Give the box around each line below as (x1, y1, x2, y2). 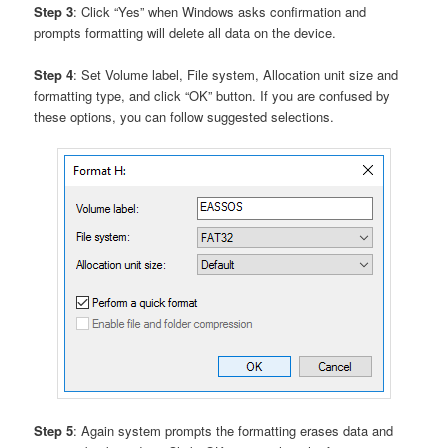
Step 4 (34, 64, 74, 84)
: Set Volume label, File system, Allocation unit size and (73, 64, 399, 84)
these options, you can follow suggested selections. (34, 106, 335, 126)
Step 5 (34, 421, 74, 441)
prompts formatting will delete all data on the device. (34, 22, 337, 42)
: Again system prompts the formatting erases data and (73, 421, 394, 441)
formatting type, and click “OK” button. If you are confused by (34, 85, 391, 105)
